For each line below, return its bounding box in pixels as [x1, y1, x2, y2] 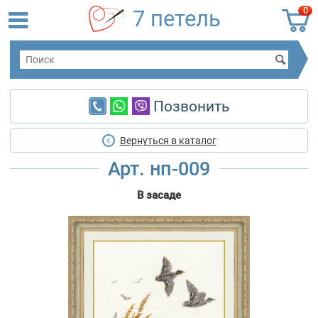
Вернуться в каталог [119, 135, 216, 147]
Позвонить [149, 98, 229, 116]
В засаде [137, 189, 181, 202]
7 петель [133, 6, 221, 33]
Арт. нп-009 [108, 158, 210, 180]
